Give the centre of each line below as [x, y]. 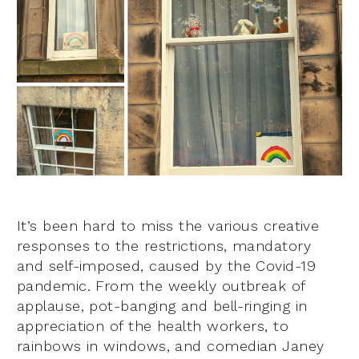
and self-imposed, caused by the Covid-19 [167, 265]
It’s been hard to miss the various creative [168, 225]
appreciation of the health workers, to [153, 325]
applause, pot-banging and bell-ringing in [162, 305]
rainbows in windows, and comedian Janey [171, 345]
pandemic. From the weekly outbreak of [161, 285]
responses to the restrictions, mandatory [164, 245]
